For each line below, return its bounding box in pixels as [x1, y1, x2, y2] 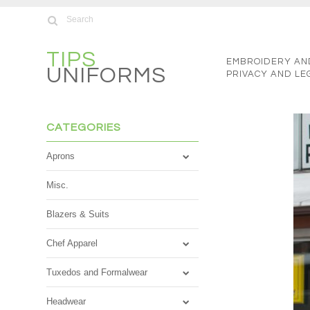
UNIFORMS [46, 64, 167, 87]
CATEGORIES [46, 122, 122, 133]
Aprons [46, 151, 75, 161]
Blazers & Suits [46, 209, 110, 219]
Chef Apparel [46, 238, 98, 248]
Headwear [46, 296, 86, 307]
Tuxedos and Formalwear [46, 267, 148, 277]
